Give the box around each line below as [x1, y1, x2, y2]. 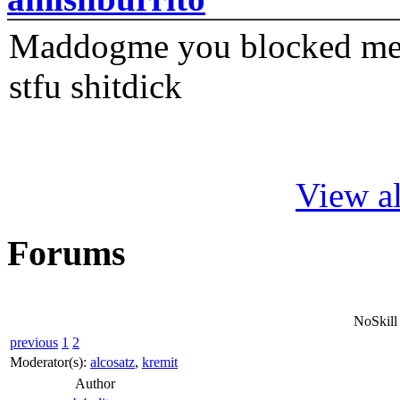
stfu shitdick [9, 67, 182, 106]
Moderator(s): [10, 354, 90, 370]
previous [10, 334, 58, 350]
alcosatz [90, 354, 135, 370]
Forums [7, 233, 126, 274]
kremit [142, 354, 178, 370]
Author [74, 375, 115, 391]
